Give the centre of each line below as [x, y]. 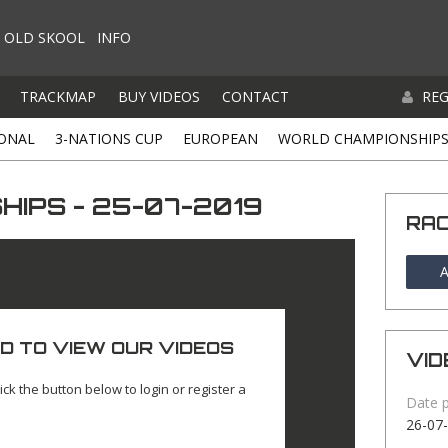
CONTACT [255, 96]
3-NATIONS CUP [109, 138]
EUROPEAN [220, 138]
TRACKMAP [58, 96]
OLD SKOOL [44, 37]
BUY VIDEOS [159, 96]
